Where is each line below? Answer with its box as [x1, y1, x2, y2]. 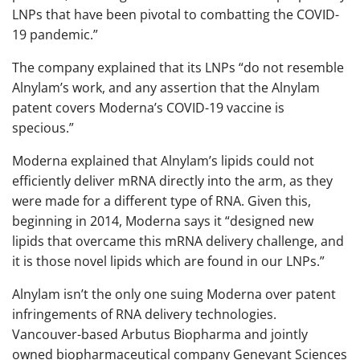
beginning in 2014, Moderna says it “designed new [12, 211, 313, 230]
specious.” [12, 118, 74, 137]
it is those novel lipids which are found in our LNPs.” [12, 252, 325, 270]
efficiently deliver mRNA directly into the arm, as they [12, 171, 333, 190]
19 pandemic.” [12, 25, 98, 43]
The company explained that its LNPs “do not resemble [12, 58, 344, 76]
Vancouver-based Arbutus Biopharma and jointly [12, 325, 308, 343]
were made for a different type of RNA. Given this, [12, 191, 311, 210]
